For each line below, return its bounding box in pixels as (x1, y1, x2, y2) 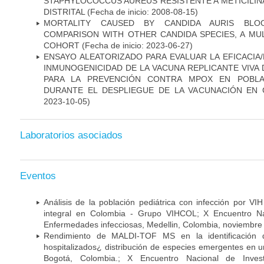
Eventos (20, 170, 56, 181)
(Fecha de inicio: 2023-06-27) (82, 40, 193, 50)
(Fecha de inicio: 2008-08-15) (85, 6, 198, 16)
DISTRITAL (44, 6, 85, 16)
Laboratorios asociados (20, 130, 123, 141)
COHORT (44, 40, 82, 50)
